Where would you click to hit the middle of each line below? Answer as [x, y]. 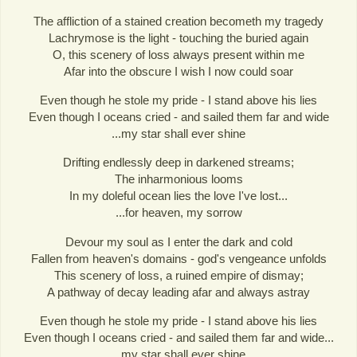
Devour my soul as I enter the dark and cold [178, 241]
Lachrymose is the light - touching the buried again [178, 38]
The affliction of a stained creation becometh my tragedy [178, 22]
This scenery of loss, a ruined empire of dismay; [178, 275]
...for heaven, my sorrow [178, 213]
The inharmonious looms [178, 179]
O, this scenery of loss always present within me [178, 55]
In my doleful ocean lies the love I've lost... [178, 196]
